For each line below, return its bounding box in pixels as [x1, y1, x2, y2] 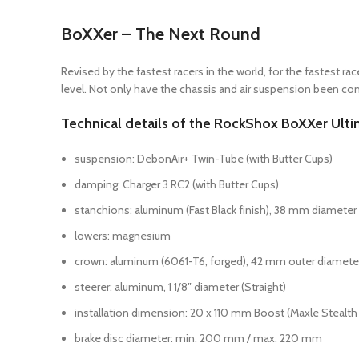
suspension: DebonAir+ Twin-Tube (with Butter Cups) [75, 151, 333, 166]
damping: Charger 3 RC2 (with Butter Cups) [75, 177, 279, 192]
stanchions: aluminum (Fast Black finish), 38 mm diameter [75, 203, 357, 217]
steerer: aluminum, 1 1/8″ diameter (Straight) [75, 280, 286, 294]
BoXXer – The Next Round [61, 23, 260, 45]
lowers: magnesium [75, 228, 171, 243]
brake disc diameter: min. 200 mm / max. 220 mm [75, 331, 322, 345]
